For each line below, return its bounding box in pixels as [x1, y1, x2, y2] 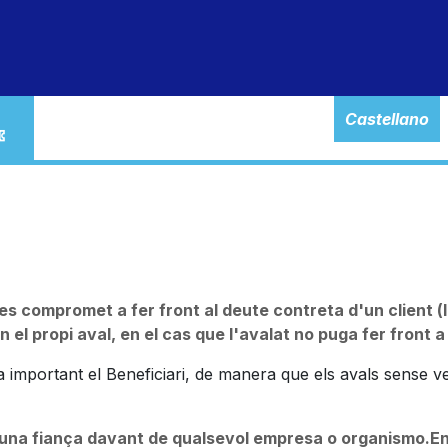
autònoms [129, 38, 206, 58]
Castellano [345, 109, 429, 129]
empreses [240, 38, 315, 58]
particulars [14, 38, 96, 58]
